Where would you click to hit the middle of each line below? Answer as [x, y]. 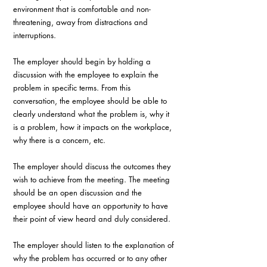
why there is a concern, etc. [59, 140]
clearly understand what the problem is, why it [92, 114]
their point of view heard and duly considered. [93, 218]
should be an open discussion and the [79, 192]
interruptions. [36, 35]
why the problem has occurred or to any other [91, 258]
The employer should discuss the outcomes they [93, 166]
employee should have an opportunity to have [92, 205]
